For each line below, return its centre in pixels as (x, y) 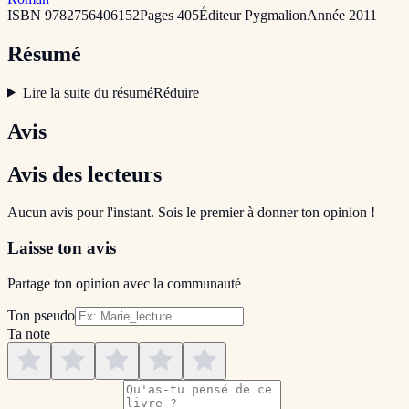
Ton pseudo (41, 315)
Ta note (29, 333)
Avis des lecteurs (84, 174)
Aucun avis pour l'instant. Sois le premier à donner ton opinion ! (191, 213)
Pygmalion (276, 15)
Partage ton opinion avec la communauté (124, 283)
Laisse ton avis (62, 248)
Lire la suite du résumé (88, 92)
